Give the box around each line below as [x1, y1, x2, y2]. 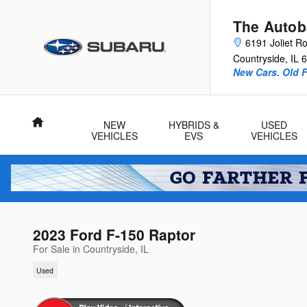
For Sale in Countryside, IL [33, 242, 149, 256]
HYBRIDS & [168, 118, 219, 132]
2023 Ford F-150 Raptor [33, 224, 195, 245]
